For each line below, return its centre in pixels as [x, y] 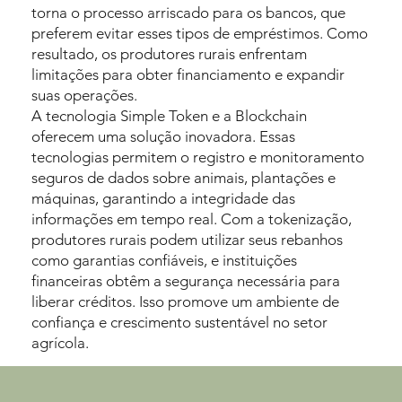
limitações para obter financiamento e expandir [188, 75]
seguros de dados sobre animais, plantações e [184, 178]
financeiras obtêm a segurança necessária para [186, 281]
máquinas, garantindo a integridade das [164, 199]
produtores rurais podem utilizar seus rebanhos [188, 240]
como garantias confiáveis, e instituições [165, 261]
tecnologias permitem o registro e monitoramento [198, 157]
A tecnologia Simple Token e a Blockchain [170, 116]
